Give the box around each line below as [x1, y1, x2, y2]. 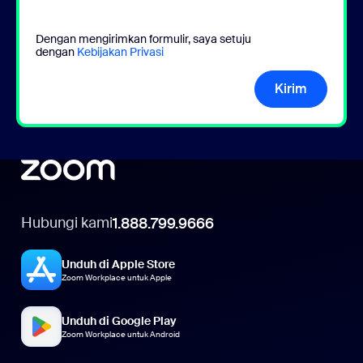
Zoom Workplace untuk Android [62, 329, 181, 340]
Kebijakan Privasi [77, 44, 164, 59]
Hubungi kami [21, 213, 113, 233]
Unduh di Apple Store [62, 257, 176, 272]
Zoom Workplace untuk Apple [62, 272, 173, 284]
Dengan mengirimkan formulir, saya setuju [36, 31, 251, 46]
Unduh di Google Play [62, 314, 177, 329]
